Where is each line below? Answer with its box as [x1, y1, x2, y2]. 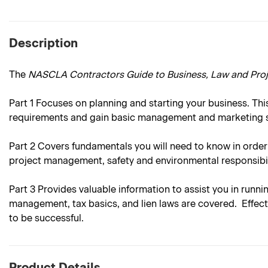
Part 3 [9, 184, 35, 196]
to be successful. [9, 212, 84, 224]
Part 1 [9, 98, 33, 109]
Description [9, 36, 78, 51]
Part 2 [9, 141, 35, 153]
